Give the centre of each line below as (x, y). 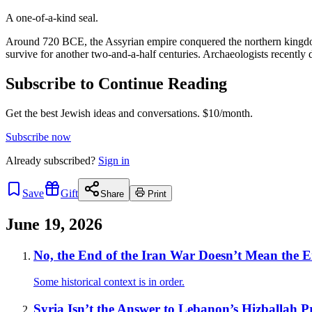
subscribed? (70, 160)
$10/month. (226, 113)
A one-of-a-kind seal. (52, 17)
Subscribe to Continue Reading (116, 83)
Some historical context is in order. (109, 282)
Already (25, 160)
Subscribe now (38, 136)
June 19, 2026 (54, 224)
